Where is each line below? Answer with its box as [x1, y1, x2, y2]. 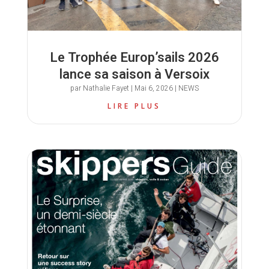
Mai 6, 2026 [134, 82, 173, 94]
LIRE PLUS [107, 100, 162, 111]
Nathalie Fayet [82, 82, 129, 94]
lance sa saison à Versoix [59, 64, 210, 84]
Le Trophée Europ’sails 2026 [49, 47, 219, 67]
